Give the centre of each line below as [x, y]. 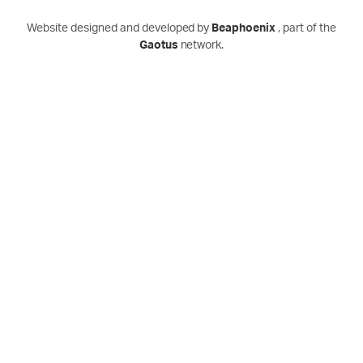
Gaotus [160, 46]
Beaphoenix [245, 29]
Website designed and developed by [118, 29]
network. [202, 46]
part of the [309, 29]
